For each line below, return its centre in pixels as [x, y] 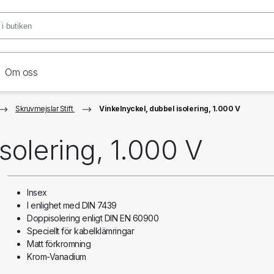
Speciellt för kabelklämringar [81, 231]
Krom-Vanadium [57, 257]
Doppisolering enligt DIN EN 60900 [93, 218]
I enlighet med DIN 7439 [72, 205]
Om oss [21, 72]
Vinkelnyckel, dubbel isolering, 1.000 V [170, 109]
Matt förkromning [59, 244]
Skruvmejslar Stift [44, 109]
